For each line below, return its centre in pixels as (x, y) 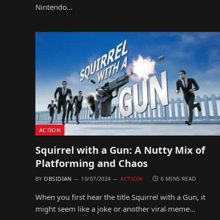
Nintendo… (54, 7)
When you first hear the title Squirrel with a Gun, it (120, 197)
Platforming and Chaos (92, 163)
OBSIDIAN (58, 179)
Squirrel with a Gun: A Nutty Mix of (120, 150)
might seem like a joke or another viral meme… (115, 209)
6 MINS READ (178, 179)
